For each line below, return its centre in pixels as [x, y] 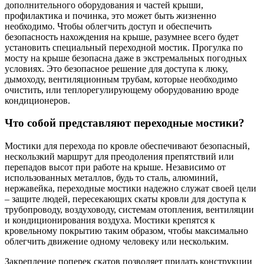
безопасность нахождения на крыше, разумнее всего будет [122, 37]
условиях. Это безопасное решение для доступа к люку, [116, 68]
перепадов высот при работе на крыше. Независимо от [115, 167]
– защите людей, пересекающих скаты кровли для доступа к [126, 199]
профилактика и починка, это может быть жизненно [110, 15]
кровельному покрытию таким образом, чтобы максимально [126, 231]
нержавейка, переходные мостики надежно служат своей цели [131, 189]
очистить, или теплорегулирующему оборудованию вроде [122, 90]
